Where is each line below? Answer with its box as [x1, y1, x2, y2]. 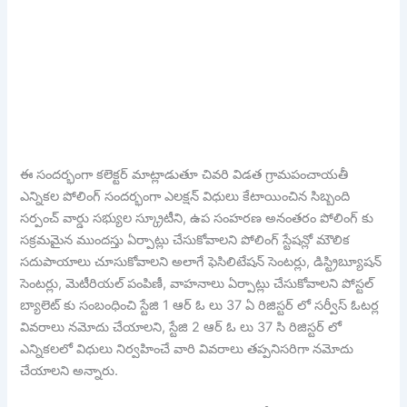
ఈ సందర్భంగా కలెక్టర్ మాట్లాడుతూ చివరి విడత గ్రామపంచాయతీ [20, 165, 349, 183]
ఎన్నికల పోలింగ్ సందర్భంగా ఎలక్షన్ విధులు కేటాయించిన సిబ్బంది [20, 187, 351, 204]
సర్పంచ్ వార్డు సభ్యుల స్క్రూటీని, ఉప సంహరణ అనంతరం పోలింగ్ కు [20, 209, 374, 226]
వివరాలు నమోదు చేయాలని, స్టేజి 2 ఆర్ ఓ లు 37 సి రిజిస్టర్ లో [20, 318, 342, 335]
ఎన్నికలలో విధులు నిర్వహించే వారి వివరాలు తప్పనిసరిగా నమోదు [20, 340, 354, 357]
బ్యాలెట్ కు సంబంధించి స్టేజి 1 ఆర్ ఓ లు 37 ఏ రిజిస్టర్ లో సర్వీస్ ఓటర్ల [20, 296, 380, 313]
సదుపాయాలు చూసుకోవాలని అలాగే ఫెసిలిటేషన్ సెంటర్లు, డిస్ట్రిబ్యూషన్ [20, 253, 382, 270]
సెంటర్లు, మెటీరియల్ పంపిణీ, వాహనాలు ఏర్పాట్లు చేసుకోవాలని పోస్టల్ [20, 274, 374, 292]
